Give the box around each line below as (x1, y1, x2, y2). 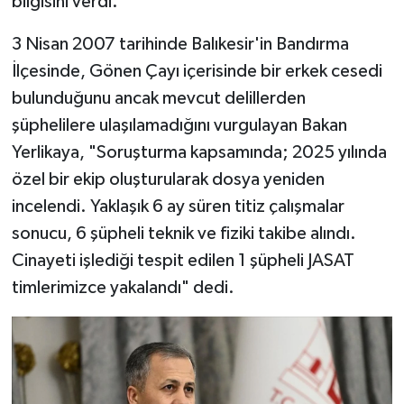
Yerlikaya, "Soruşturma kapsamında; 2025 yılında (11, 143, 387, 161)
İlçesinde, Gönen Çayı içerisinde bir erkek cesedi (11, 62, 382, 80)
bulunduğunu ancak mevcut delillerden (11, 89, 306, 107)
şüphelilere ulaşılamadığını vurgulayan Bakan (11, 116, 347, 134)
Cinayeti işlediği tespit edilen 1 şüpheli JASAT (11, 252, 354, 270)
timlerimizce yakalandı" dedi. (11, 279, 234, 297)
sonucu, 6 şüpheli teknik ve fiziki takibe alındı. (11, 225, 356, 243)
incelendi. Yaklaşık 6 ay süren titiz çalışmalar (11, 197, 344, 216)
